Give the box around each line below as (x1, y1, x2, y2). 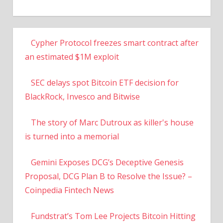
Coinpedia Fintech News (24, 184, 114, 196)
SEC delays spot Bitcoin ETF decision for (30, 77, 179, 88)
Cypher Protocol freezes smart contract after (30, 37, 199, 48)
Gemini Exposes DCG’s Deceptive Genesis (30, 156, 184, 168)
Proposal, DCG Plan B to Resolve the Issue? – (24, 170, 192, 182)
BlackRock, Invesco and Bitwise (24, 91, 140, 102)
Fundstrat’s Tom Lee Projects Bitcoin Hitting (30, 210, 196, 222)
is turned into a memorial (24, 130, 119, 142)
